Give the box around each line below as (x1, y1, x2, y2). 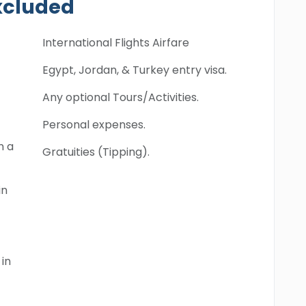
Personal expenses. (42, 117, 145, 133)
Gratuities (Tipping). (42, 144, 150, 160)
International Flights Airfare (42, 35, 189, 51)
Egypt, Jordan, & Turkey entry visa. (42, 62, 227, 78)
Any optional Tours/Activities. (42, 89, 199, 105)
